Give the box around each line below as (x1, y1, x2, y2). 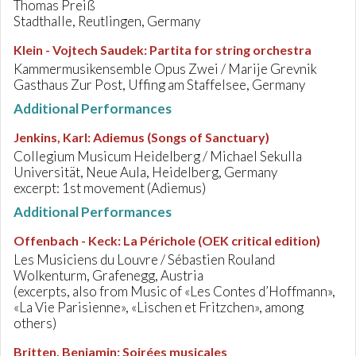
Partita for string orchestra (149, 42, 311, 57)
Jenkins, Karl (14, 130, 87, 145)
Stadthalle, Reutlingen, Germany (14, 13, 200, 29)
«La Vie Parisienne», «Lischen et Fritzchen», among (14, 299, 304, 315)
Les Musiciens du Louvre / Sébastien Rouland (14, 251, 275, 268)
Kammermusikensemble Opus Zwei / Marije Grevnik (14, 60, 317, 77)
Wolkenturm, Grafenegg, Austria (14, 267, 203, 284)
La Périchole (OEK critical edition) (123, 233, 320, 248)
